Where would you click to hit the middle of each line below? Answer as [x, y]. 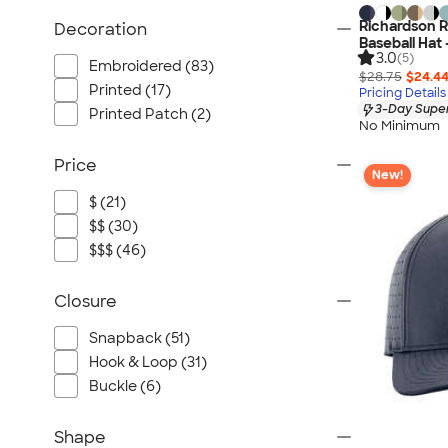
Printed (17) [130, 90]
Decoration [100, 29]
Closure [85, 301]
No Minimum [399, 125]
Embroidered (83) [151, 66]
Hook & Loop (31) [148, 362]
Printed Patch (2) [150, 114]
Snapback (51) [139, 338]
